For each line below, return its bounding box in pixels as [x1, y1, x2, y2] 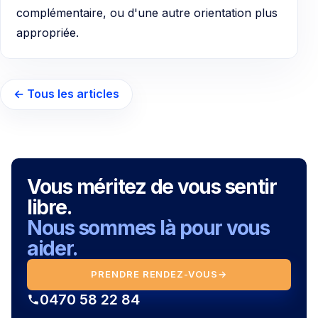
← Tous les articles [13, 87, 119, 102]
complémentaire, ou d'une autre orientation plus [16, 5, 278, 20]
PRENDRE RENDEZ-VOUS [91, 268, 218, 280]
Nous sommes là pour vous [27, 215, 270, 240]
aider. [27, 236, 77, 261]
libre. [27, 194, 72, 219]
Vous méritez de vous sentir [27, 174, 277, 199]
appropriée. [16, 25, 79, 40]
